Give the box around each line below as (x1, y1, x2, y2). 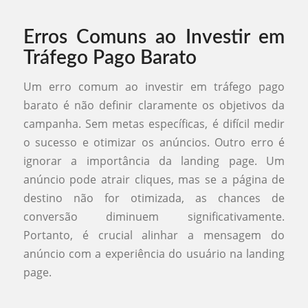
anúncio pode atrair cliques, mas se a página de (23, 171, 285, 187)
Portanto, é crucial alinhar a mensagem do (23, 227, 285, 243)
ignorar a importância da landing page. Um (23, 153, 285, 168)
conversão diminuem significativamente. (23, 208, 285, 224)
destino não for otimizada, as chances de (23, 190, 285, 206)
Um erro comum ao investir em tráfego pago (23, 78, 285, 94)
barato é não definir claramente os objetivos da (23, 97, 285, 113)
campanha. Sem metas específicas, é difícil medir (23, 115, 285, 131)
